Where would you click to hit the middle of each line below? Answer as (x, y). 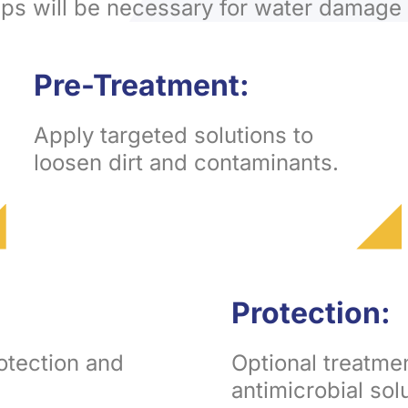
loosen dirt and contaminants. (186, 162)
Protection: (311, 312)
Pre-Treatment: (141, 85)
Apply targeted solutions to (173, 135)
